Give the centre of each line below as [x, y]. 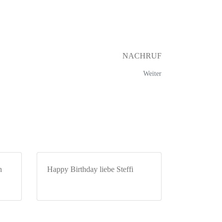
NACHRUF [142, 55]
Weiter [152, 73]
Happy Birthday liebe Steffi [90, 169]
